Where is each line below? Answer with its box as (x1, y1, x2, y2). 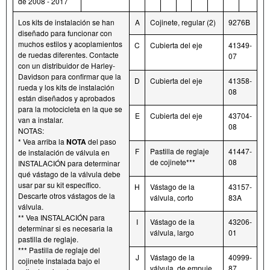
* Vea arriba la (18, 136, 66, 147)
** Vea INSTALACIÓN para (18, 212, 105, 223)
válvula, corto (150, 192, 193, 203)
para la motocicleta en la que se (18, 104, 122, 115)
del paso (86, 136, 116, 147)
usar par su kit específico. (18, 180, 101, 190)
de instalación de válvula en (18, 147, 110, 158)
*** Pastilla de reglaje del (18, 245, 100, 256)
